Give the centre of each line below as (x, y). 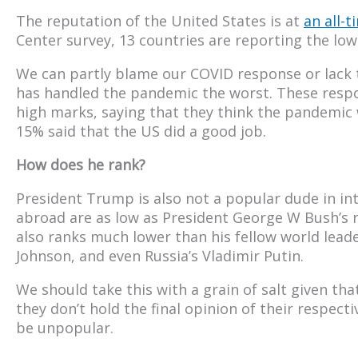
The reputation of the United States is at (160, 20)
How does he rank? (81, 164)
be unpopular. (65, 327)
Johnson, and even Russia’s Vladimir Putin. (160, 255)
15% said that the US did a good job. (141, 131)
